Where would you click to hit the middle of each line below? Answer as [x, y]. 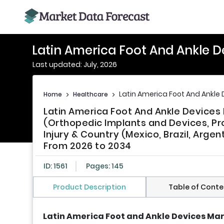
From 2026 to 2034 [87, 146]
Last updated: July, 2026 [75, 64]
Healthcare [90, 94]
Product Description [89, 187]
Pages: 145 [105, 166]
